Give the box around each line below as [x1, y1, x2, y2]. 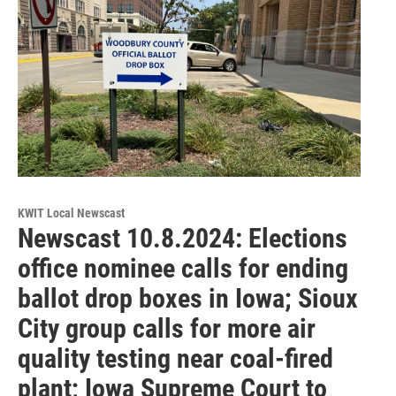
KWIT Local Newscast [18, 206, 125, 221]
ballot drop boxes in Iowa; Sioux [18, 283, 358, 315]
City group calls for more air [18, 313, 316, 345]
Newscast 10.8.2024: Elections [18, 223, 347, 255]
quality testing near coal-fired [18, 343, 333, 375]
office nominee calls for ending [18, 253, 348, 285]
